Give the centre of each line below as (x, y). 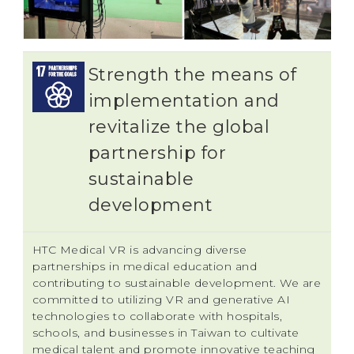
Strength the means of (192, 74)
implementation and (184, 100)
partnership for (157, 153)
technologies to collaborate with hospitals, (157, 316)
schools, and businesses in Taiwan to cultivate (166, 332)
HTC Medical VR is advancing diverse (139, 249)
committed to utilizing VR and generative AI (161, 299)
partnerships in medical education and (145, 266)
